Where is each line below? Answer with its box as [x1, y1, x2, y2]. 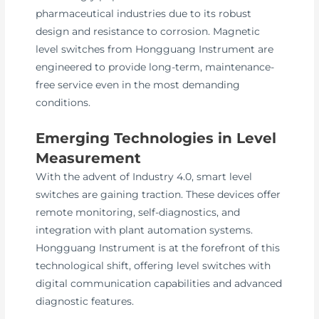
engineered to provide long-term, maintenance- [36, 61, 275, 73]
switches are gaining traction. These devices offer [36, 189, 281, 201]
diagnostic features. [36, 296, 135, 308]
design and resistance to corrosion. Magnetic [36, 25, 261, 37]
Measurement [36, 150, 142, 167]
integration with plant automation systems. [36, 224, 253, 236]
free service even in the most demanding [36, 78, 241, 90]
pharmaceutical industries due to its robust [36, 7, 252, 19]
